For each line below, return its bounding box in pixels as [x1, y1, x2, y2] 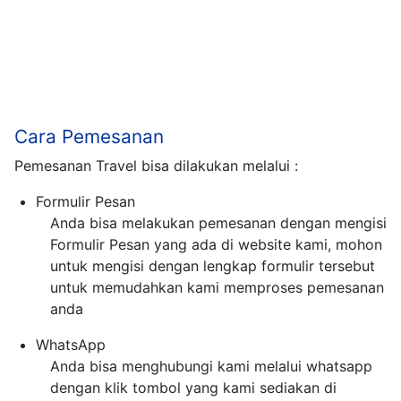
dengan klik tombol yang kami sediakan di [50, 379, 337, 397]
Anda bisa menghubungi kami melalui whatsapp [50, 357, 372, 376]
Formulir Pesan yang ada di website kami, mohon [50, 235, 382, 254]
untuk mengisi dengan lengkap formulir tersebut [50, 257, 375, 276]
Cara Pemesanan [14, 125, 164, 149]
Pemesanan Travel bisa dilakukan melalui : [14, 157, 298, 175]
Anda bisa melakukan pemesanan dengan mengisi [50, 214, 387, 233]
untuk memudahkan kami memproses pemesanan [50, 278, 384, 297]
